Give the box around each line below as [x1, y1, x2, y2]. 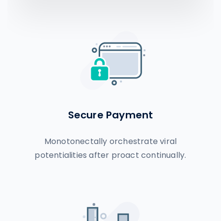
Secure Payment [68, 108, 153, 122]
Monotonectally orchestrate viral [44, 136, 177, 147]
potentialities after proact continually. [35, 149, 186, 161]
